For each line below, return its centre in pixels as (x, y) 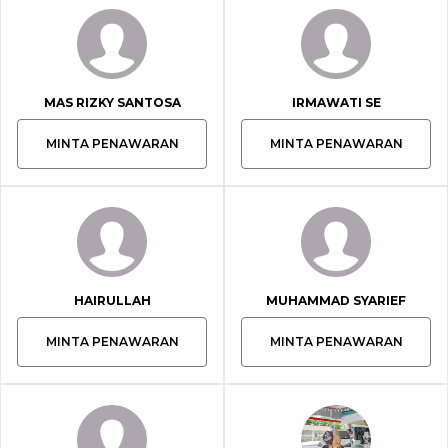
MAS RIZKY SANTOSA (112, 102)
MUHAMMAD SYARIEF (336, 300)
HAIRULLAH (112, 300)
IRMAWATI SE (336, 102)
